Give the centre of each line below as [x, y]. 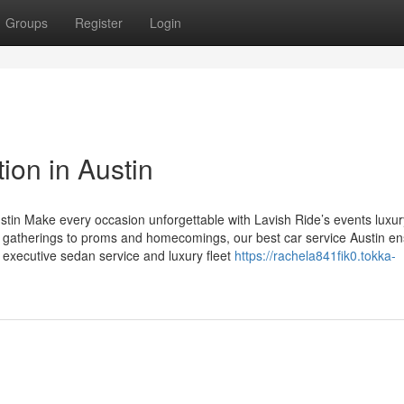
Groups [27, 23]
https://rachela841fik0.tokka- [315, 255]
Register [99, 23]
